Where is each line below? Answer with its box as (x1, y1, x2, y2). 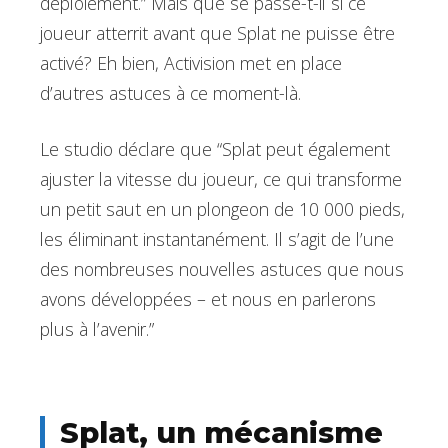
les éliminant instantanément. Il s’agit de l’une (40, 227, 394, 252)
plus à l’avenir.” (40, 317, 154, 342)
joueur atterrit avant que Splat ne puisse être (40, 20, 395, 45)
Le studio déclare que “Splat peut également (40, 137, 390, 162)
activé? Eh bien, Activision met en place (40, 50, 342, 75)
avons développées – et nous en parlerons (40, 287, 376, 312)
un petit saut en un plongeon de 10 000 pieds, (40, 197, 405, 222)
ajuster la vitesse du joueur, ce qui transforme (40, 167, 402, 192)
